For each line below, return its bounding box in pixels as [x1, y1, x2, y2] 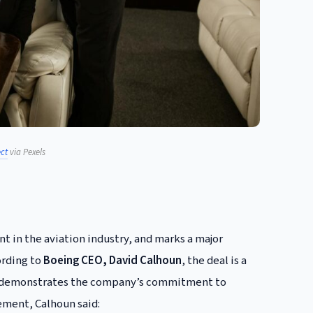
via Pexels [8, 146, 45, 159]
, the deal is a [182, 252, 247, 269]
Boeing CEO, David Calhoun [43, 252, 182, 269]
